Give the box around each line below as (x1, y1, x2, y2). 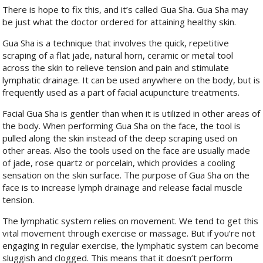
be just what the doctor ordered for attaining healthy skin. (2, 16, 237, 28)
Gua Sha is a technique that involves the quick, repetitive (2, 37, 230, 49)
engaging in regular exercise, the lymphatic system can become (2, 240, 259, 252)
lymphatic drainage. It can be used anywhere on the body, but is (2, 74, 261, 86)
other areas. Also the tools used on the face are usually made (2, 144, 251, 157)
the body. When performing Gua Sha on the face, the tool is (2, 120, 241, 132)
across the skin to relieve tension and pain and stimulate (2, 62, 230, 74)
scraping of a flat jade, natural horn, (2, 49, 148, 62)
